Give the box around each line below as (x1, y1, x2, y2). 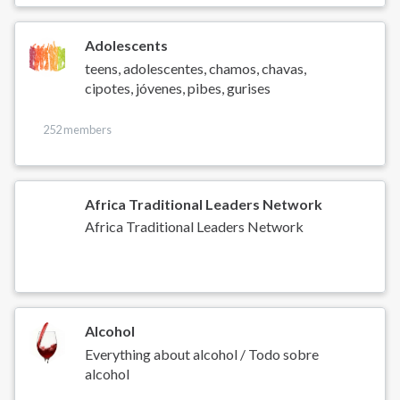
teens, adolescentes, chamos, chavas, (85, 59, 307, 77)
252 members (42, 121, 112, 137)
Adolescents (85, 36, 169, 54)
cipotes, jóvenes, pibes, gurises (85, 79, 271, 96)
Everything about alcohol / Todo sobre (85, 346, 320, 363)
